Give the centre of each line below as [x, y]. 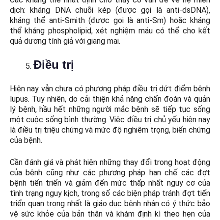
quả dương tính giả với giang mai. [65, 41]
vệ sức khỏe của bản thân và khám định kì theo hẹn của [110, 214]
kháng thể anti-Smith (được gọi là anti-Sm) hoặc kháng [110, 21]
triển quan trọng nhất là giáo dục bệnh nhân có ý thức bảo [110, 204]
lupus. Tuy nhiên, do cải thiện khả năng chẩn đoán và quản [110, 99]
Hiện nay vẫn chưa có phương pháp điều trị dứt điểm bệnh [110, 89]
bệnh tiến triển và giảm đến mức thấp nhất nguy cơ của [110, 183]
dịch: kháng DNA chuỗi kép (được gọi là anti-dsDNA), [110, 10]
